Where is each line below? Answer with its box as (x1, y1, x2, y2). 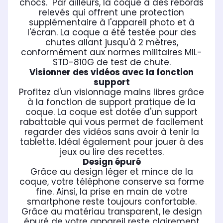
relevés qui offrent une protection (39, 6, 184, 19)
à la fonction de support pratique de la (27, 96, 196, 109)
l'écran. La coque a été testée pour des (27, 26, 196, 39)
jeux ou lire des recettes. (59, 146, 164, 158)
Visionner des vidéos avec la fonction (29, 66, 194, 79)
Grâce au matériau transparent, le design (21, 206, 202, 218)
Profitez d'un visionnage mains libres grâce (19, 86, 204, 99)
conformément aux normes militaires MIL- (21, 46, 202, 59)
